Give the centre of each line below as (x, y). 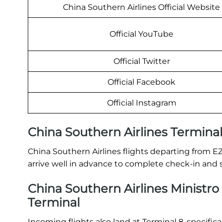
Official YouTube (141, 34)
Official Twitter (141, 61)
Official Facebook (141, 82)
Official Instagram (141, 103)
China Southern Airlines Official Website (141, 7)
